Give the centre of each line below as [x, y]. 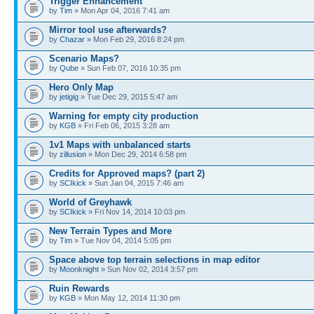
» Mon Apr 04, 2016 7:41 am [121, 11]
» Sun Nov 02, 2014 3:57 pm [148, 269]
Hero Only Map [81, 87]
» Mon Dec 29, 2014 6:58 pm [136, 154]
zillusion [73, 154]
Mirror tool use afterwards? [108, 30]
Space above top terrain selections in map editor [155, 260]
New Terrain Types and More [110, 231]
